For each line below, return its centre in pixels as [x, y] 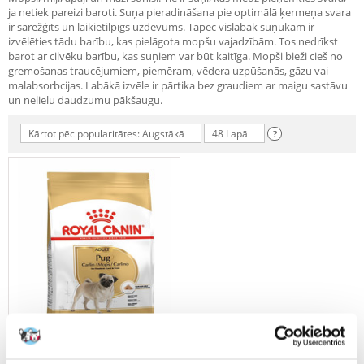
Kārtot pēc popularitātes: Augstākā [106, 134]
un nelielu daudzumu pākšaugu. [85, 100]
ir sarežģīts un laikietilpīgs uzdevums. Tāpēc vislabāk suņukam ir [161, 27]
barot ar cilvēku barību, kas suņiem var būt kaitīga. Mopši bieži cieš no [175, 56]
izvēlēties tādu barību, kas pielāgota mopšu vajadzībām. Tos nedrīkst [173, 41]
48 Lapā [230, 134]
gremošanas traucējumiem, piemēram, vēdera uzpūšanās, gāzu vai [168, 71]
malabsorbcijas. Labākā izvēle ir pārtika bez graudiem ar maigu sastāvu [178, 85]
